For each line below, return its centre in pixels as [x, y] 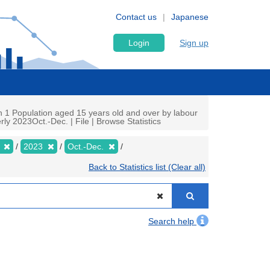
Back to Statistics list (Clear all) [147, 167]
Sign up [194, 43]
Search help [172, 221]
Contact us [136, 17]
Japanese [190, 17]
